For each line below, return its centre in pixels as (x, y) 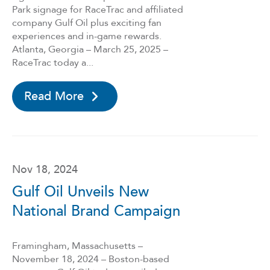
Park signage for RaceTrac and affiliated (98, 10)
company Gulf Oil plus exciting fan (87, 23)
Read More (54, 96)
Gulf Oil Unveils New (80, 192)
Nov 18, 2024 (45, 170)
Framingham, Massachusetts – (77, 246)
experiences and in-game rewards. (87, 36)
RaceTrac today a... (53, 63)
